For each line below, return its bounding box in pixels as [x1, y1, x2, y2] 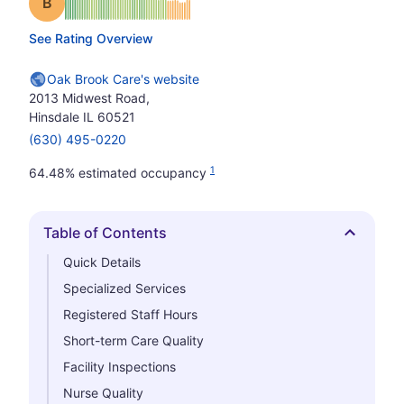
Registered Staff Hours [63, 307, 197, 322]
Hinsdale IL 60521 [29, 109, 135, 124]
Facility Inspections [63, 359, 176, 374]
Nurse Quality [63, 385, 143, 400]
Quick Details [63, 254, 141, 270]
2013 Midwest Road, [29, 90, 150, 106]
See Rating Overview [29, 31, 153, 46]
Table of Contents [43, 224, 167, 242]
